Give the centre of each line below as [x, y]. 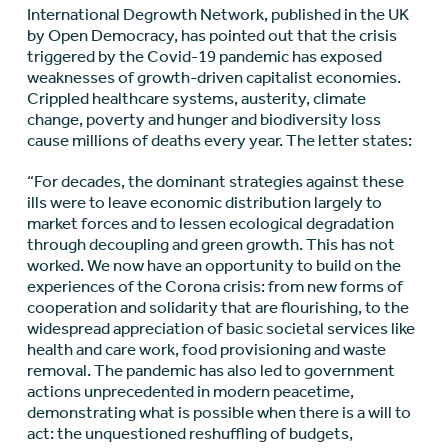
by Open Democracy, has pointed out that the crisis [211, 35]
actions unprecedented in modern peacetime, [190, 391]
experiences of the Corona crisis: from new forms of [214, 286]
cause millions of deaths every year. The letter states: [219, 140]
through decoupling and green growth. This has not [210, 244]
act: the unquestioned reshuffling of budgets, [189, 433]
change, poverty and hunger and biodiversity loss [203, 119]
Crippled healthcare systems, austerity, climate [196, 98]
